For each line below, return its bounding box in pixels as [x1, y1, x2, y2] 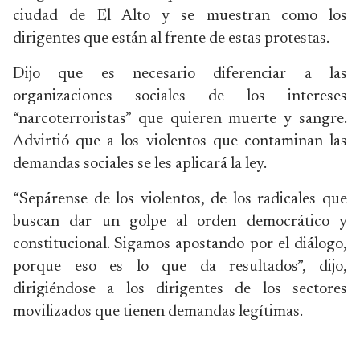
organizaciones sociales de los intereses [13, 88, 347, 104]
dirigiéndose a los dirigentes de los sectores [13, 281, 347, 297]
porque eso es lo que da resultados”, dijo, [13, 259, 347, 275]
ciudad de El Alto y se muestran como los [13, 8, 347, 24]
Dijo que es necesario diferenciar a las [13, 66, 347, 82]
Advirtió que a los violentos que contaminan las [13, 133, 347, 149]
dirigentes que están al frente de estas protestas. [13, 31, 329, 47]
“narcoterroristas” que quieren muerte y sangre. [13, 111, 347, 127]
